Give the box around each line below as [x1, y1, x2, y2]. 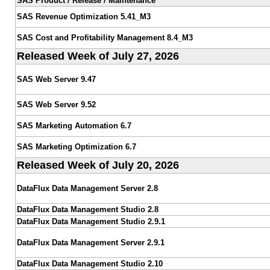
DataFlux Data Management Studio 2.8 [16, 204, 159, 214]
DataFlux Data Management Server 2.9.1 [16, 237, 165, 247]
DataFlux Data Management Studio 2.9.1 [16, 216, 165, 226]
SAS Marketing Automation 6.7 [16, 121, 131, 130]
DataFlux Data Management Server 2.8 [16, 183, 158, 193]
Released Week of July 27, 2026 [16, 49, 179, 62]
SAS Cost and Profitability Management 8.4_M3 [16, 33, 193, 42]
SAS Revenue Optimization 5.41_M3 [16, 11, 151, 21]
